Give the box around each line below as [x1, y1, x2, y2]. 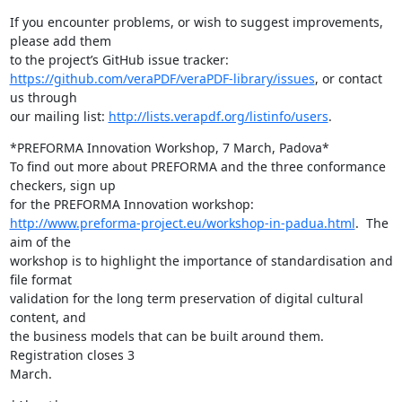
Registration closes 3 [9, 345, 135, 363]
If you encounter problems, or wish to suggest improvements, [9, 13, 383, 31]
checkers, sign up [9, 176, 116, 194]
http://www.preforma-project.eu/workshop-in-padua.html [9, 214, 355, 232]
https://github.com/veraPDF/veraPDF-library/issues [9, 69, 315, 87]
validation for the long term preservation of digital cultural [9, 289, 363, 307]
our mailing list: [9, 107, 109, 125]
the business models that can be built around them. [9, 327, 324, 345]
